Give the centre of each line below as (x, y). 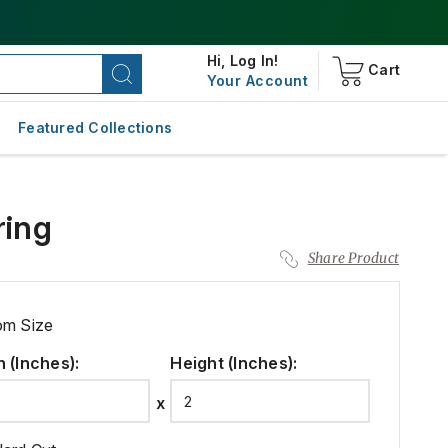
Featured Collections (95, 127)
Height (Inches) (232, 363)
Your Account (257, 80)
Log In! (254, 60)
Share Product (353, 258)
